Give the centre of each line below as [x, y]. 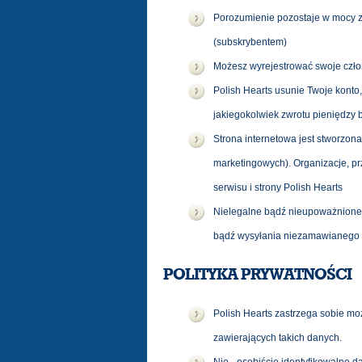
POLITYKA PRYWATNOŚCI [257, 275]
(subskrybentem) [250, 42]
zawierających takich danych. [278, 338]
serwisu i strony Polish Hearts [278, 187]
